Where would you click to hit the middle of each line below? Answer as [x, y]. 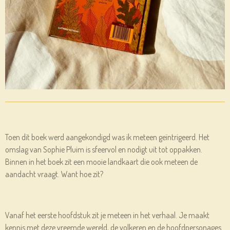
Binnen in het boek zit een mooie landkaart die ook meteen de [101, 161]
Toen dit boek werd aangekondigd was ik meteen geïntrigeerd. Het [107, 137]
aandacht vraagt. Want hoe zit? [54, 174]
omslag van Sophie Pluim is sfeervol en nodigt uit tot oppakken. [104, 149]
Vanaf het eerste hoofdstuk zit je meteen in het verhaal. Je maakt [107, 215]
